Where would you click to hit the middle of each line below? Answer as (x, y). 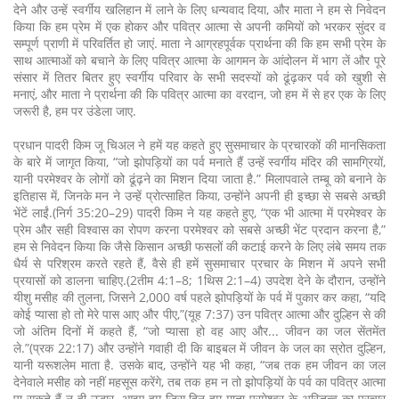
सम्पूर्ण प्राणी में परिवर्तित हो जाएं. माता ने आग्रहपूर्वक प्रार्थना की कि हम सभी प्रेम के (199, 44)
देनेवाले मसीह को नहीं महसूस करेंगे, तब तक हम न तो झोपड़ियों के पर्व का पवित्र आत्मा (199, 382)
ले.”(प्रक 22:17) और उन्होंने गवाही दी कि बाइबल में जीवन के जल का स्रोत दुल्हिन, (199, 348)
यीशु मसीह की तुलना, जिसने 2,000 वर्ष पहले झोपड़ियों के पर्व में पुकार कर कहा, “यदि (199, 297)
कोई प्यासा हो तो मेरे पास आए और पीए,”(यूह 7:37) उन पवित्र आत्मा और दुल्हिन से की (199, 314)
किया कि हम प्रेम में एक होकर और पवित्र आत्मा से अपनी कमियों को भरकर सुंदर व (199, 27)
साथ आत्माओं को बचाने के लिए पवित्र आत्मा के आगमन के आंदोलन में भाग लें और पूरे (199, 61)
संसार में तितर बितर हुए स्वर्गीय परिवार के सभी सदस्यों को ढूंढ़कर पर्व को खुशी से (199, 77)
